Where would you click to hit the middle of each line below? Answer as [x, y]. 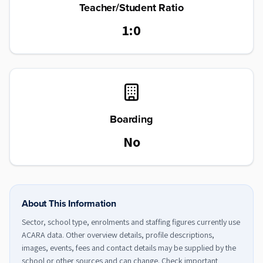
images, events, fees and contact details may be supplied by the [129, 248]
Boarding [131, 119]
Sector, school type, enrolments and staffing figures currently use [131, 222]
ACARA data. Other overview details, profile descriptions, [118, 235]
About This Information [69, 203]
